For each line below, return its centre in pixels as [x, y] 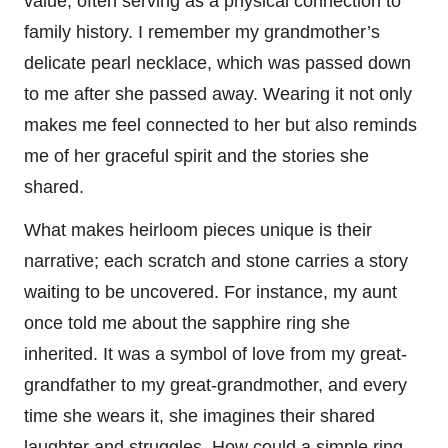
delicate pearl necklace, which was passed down [217, 63]
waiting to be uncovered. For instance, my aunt [210, 292]
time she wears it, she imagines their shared [199, 416]
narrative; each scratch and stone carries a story [216, 261]
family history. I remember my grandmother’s [202, 32]
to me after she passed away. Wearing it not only [218, 94]
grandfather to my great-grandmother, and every [215, 385]
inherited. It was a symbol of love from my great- [215, 354]
